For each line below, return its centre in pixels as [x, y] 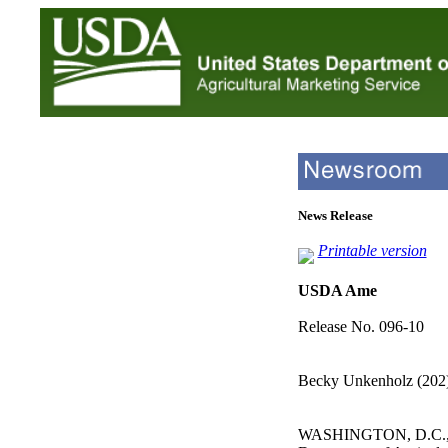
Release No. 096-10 [360, 326]
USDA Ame [337, 290]
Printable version [372, 250]
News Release [335, 215]
